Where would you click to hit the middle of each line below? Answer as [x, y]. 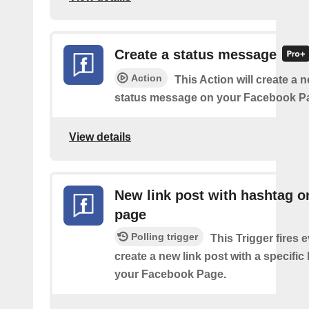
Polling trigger [165, 236]
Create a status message [196, 55]
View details [100, 137]
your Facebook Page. [170, 274]
